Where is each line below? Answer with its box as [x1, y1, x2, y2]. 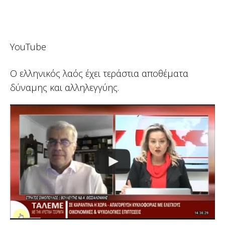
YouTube [10, 40, 46, 53]
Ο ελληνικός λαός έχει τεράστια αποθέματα [10, 67, 188, 79]
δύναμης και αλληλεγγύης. [10, 81, 119, 93]
